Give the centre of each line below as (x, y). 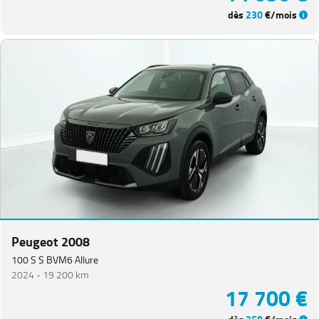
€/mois (281, 15)
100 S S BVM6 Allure (55, 260)
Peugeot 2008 (51, 242)
